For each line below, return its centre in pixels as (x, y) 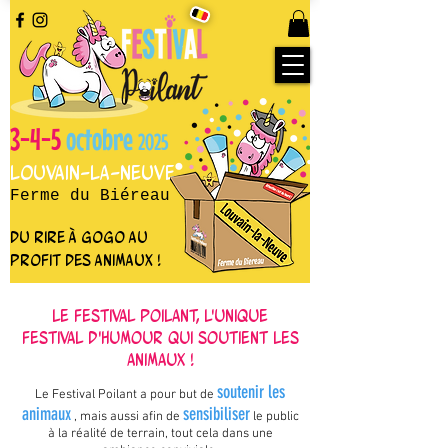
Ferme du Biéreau (90, 196)
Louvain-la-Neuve (92, 173)
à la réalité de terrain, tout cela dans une (160, 434)
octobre (99, 139)
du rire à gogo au (79, 237)
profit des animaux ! (85, 260)
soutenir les (251, 392)
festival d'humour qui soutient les (160, 338)
